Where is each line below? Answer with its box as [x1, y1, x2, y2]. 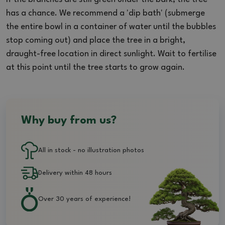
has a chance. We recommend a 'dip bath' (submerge [6, 9, 205, 18]
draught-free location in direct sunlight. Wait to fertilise [6, 49, 216, 58]
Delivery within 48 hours [38, 170, 112, 177]
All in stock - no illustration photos [38, 147, 144, 154]
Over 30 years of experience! [38, 196, 131, 203]
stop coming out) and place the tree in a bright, [6, 36, 185, 45]
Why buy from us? [21, 115, 117, 126]
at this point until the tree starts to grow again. [6, 63, 185, 72]
